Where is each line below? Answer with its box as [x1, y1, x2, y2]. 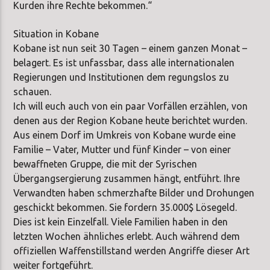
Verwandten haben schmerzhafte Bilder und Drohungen [13, 187, 255, 198]
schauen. [13, 86, 52, 97]
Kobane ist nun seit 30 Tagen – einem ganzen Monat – [13, 42, 248, 54]
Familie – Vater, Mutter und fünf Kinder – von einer [13, 143, 231, 155]
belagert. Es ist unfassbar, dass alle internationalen [13, 57, 235, 68]
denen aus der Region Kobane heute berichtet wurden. [13, 115, 248, 126]
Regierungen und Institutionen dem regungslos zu [13, 71, 230, 83]
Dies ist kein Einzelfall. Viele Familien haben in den [13, 216, 228, 227]
